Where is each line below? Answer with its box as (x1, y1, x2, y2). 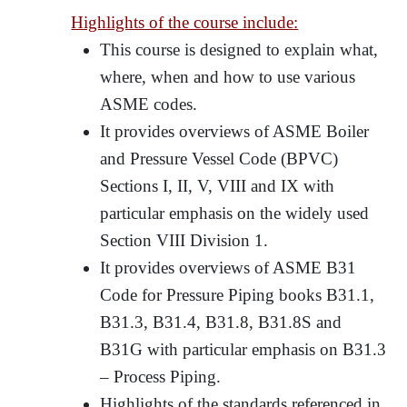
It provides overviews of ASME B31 (100, 257, 357, 277)
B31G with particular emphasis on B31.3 (100, 339, 387, 359)
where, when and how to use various (100, 66, 356, 86)
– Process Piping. (100, 366, 222, 386)
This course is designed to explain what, (100, 39, 379, 59)
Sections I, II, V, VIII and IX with (100, 175, 335, 195)
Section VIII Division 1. (100, 230, 269, 250)
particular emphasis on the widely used (100, 203, 370, 223)
